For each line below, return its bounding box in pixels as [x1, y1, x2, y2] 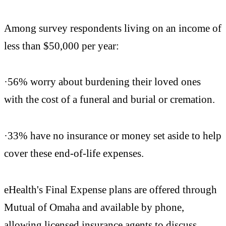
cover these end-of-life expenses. [4, 147, 144, 159]
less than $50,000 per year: [4, 39, 119, 51]
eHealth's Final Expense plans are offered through [4, 184, 217, 196]
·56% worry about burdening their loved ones [4, 76, 201, 88]
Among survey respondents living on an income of [4, 22, 221, 34]
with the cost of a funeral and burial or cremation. [4, 93, 215, 105]
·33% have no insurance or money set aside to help [4, 130, 221, 142]
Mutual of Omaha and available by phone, [4, 201, 184, 213]
